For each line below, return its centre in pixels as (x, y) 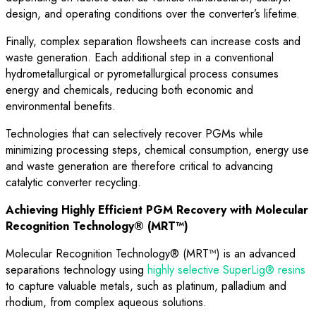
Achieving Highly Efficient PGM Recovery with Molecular (157, 209)
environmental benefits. (61, 106)
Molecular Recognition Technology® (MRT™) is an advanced (151, 253)
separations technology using (77, 269)
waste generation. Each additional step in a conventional (140, 57)
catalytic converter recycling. (73, 182)
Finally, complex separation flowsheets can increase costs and (153, 41)
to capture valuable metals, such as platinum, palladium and (146, 286)
